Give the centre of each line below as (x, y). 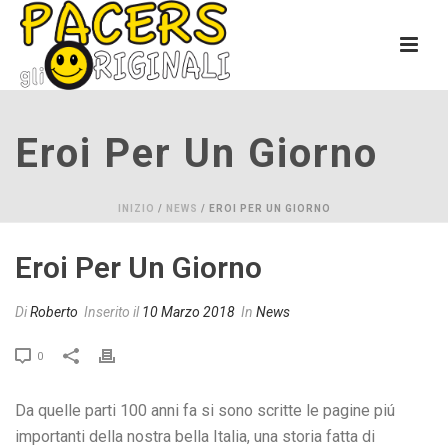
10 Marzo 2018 (188, 312)
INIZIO (136, 208)
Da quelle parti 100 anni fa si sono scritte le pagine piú (205, 410)
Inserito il (111, 312)
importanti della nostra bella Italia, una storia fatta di (195, 436)
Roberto (54, 312)
